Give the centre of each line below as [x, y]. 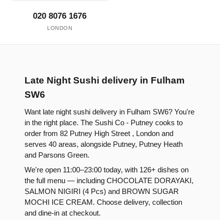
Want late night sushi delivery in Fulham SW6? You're [110, 112]
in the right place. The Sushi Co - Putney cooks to [104, 123]
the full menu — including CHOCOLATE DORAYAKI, [109, 181]
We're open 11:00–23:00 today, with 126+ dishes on [107, 170]
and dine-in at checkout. [63, 213]
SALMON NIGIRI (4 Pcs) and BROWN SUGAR [102, 192]
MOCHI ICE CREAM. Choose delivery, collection [103, 203]
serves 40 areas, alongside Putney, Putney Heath [104, 145]
